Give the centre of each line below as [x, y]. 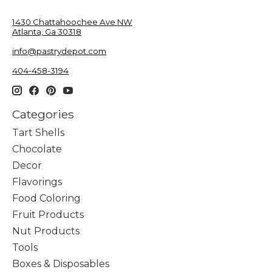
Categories [43, 114]
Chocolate [37, 149]
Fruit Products [48, 215]
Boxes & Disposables [61, 264]
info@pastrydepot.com [59, 51]
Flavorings [37, 182]
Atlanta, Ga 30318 [47, 31]
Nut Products [46, 231]
